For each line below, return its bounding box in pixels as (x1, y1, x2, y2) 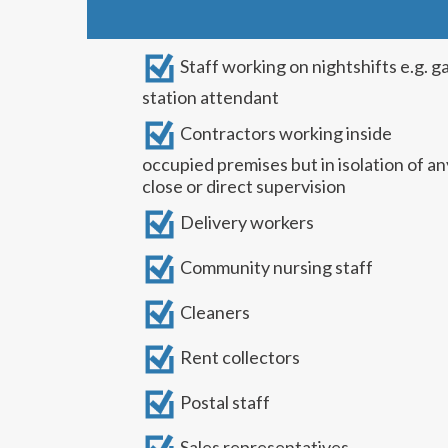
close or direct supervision (142, 175, 346, 197)
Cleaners (177, 301, 250, 324)
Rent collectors (177, 346, 300, 369)
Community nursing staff (177, 256, 373, 279)
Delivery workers (177, 211, 314, 234)
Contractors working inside (177, 122, 392, 145)
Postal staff (177, 391, 270, 414)
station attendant (142, 86, 279, 108)
